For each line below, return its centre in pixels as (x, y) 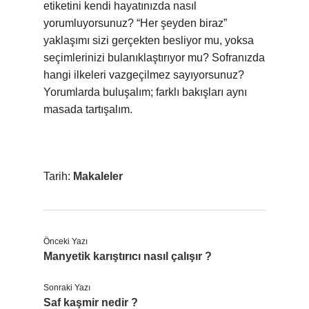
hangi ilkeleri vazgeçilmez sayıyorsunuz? (144, 75)
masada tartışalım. (88, 109)
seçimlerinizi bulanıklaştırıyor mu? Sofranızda (154, 58)
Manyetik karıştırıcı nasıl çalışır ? (128, 256)
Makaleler (98, 176)
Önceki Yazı (66, 241)
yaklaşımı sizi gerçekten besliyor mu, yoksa (149, 40)
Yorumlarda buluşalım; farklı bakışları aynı (145, 92)
